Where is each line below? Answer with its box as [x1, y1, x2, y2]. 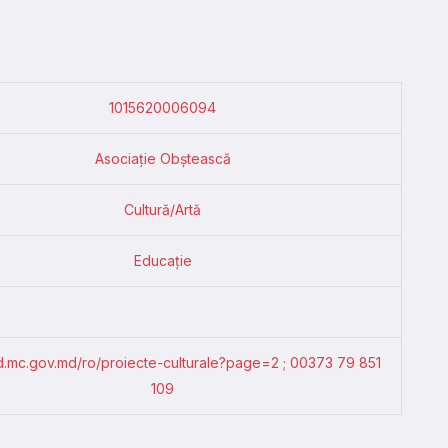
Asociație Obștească [94, 149, 231, 167]
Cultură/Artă [124, 200, 201, 218]
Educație [133, 251, 192, 269]
